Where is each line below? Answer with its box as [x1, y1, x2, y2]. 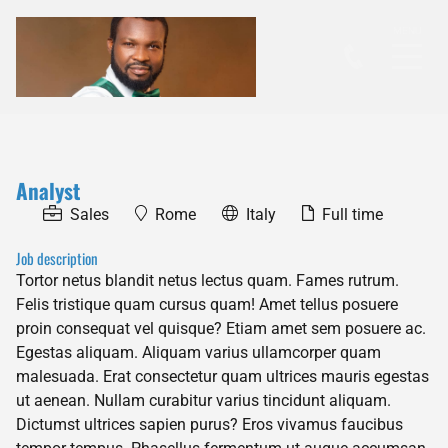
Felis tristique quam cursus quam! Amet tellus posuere [16, 294, 398, 314]
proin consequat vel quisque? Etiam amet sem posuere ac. [16, 318, 426, 338]
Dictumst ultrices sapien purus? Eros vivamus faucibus [16, 414, 403, 434]
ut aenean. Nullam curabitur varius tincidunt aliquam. [16, 390, 391, 410]
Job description [16, 246, 98, 269]
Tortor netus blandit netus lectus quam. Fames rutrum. [16, 270, 399, 290]
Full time [321, 204, 383, 224]
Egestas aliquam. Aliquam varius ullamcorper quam [16, 342, 381, 362]
